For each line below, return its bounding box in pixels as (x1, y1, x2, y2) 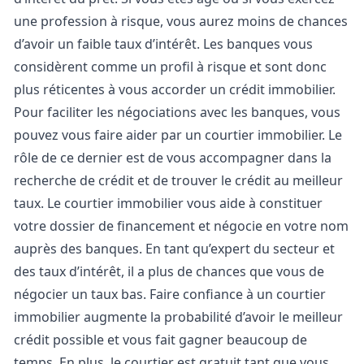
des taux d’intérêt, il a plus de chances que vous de (14, 262, 324, 280)
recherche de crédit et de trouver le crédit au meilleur (14, 171, 343, 189)
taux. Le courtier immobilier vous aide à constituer (14, 194, 323, 212)
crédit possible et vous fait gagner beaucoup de (14, 331, 307, 349)
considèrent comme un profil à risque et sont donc (14, 58, 327, 76)
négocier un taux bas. (14, 285, 146, 303)
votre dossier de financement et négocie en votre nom (14, 217, 349, 235)
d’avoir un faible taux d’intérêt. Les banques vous (14, 35, 313, 53)
